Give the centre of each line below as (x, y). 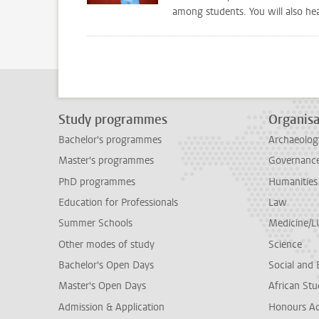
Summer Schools (95, 224)
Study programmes (113, 119)
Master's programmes (106, 161)
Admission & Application (111, 307)
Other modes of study (106, 244)
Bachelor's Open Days (106, 265)
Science (285, 244)
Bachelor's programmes (110, 140)
